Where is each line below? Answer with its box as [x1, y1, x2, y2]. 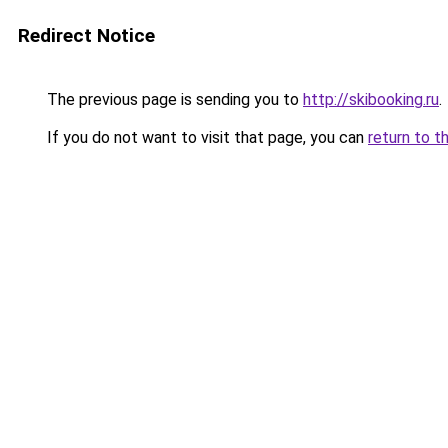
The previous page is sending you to [43, 90, 303, 109]
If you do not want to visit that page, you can [43, 128, 368, 147]
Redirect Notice [18, 24, 155, 47]
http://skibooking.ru [303, 90, 439, 109]
